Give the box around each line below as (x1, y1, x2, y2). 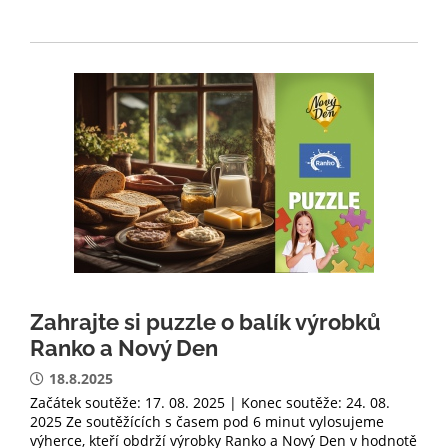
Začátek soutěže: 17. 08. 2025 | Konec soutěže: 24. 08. (30, 393, 390, 412)
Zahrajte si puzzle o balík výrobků (30, 309, 381, 335)
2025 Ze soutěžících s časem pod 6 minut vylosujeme (30, 412, 384, 431)
